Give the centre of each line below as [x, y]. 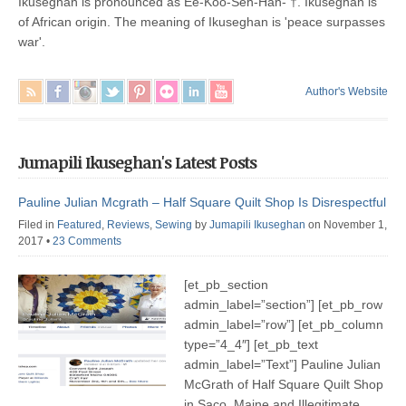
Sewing [174, 225]
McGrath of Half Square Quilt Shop [284, 385]
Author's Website [347, 92]
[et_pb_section [227, 285]
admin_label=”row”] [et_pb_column [284, 325]
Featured [79, 225]
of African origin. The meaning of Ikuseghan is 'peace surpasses [202, 22]
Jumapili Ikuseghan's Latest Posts [137, 163]
